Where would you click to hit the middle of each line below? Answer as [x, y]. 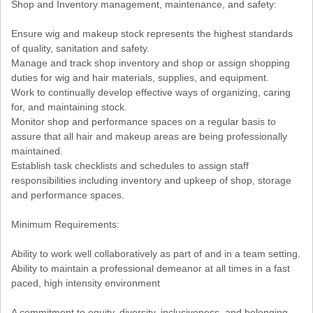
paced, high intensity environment [86, 283]
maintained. [37, 151]
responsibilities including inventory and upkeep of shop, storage [151, 181]
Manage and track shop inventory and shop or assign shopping [151, 63]
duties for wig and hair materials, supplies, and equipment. [140, 78]
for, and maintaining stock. [69, 107]
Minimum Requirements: [65, 225]
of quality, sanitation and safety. [80, 49]
